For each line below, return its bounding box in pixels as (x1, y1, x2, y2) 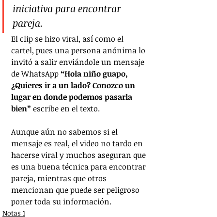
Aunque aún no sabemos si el (11, 126, 120, 137)
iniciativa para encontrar (13, 1, 124, 15)
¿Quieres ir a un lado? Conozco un (11, 79, 137, 91)
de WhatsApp (11, 68, 59, 79)
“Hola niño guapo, (59, 68, 130, 79)
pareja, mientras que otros (11, 172, 108, 184)
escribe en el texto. (31, 103, 100, 114)
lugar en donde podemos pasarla (11, 91, 134, 102)
